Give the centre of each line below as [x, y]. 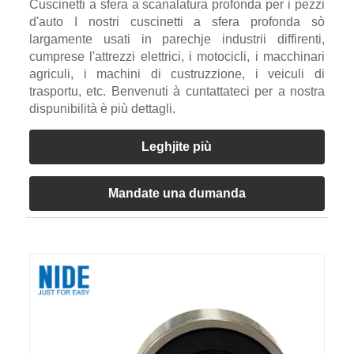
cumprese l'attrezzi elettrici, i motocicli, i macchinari [177, 56]
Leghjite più [177, 146]
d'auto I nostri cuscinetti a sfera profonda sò [177, 21]
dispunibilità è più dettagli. [102, 108]
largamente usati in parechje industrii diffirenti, [177, 39]
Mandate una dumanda [177, 193]
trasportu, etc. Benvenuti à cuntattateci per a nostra [177, 91]
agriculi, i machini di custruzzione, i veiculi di [177, 73]
